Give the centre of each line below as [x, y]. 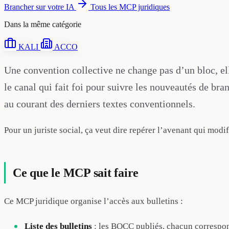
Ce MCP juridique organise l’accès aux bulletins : [94, 201]
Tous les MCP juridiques [130, 7]
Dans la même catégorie [43, 24]
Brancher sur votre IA [40, 7]
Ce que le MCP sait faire [76, 173]
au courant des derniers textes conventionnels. [100, 104]
